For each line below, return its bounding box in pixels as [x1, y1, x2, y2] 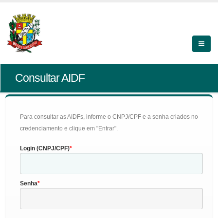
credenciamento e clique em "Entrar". [20, 125, 118, 132]
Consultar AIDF [15, 72, 85, 84]
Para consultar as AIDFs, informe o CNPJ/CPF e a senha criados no [20, 113, 198, 120]
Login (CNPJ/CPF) [20, 145, 70, 152]
